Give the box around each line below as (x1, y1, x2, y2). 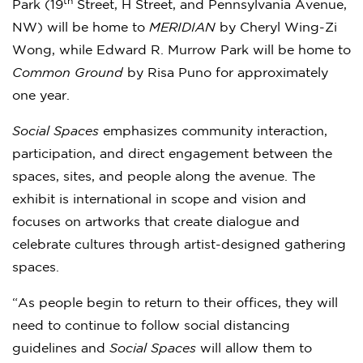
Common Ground (12, 66, 123, 79)
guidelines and (12, 342, 105, 355)
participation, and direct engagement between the (12, 147, 332, 160)
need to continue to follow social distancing (12, 319, 290, 332)
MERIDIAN (149, 21, 216, 34)
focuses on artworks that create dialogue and (12, 216, 300, 228)
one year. (12, 89, 70, 102)
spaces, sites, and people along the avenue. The (12, 170, 315, 183)
